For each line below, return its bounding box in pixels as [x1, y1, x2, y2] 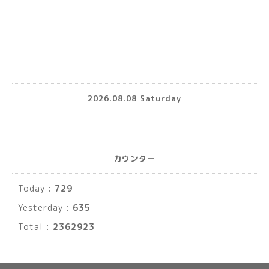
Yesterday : [18, 202, 73, 214]
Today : [18, 183, 55, 195]
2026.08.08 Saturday [88, 92, 181, 104]
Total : [18, 221, 53, 233]
